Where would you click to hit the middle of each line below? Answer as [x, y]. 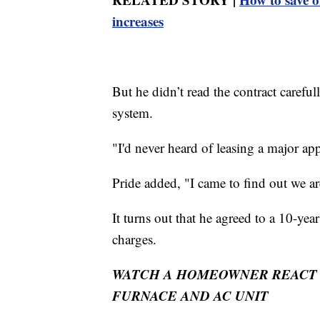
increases [138, 21]
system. [132, 113]
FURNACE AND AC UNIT [190, 296]
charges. [134, 239]
